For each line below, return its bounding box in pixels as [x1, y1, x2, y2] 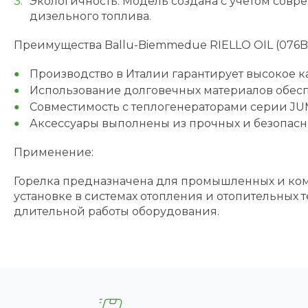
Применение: [14, 146, 93, 159]
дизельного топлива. [29, 10, 151, 23]
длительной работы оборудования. [14, 205, 219, 218]
